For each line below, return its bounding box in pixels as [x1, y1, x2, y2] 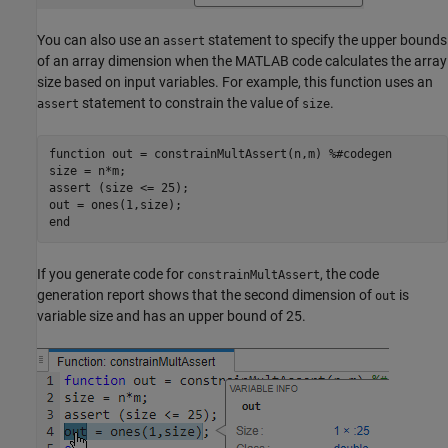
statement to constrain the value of [79, 94, 302, 111]
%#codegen [328, 147, 392, 162]
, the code [320, 265, 379, 282]
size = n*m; [48, 164, 126, 179]
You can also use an [37, 31, 163, 48]
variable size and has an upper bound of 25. [37, 307, 306, 324]
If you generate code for [37, 265, 187, 282]
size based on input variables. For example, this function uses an [37, 73, 433, 90]
